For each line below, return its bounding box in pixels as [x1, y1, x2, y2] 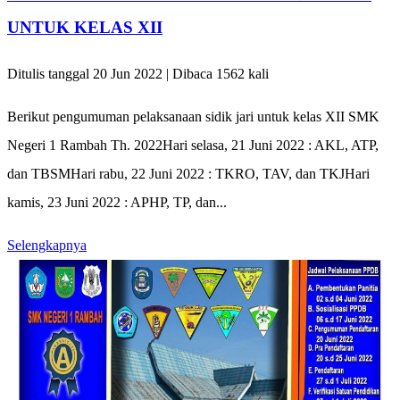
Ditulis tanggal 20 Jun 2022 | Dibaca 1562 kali [7, 66, 269, 82]
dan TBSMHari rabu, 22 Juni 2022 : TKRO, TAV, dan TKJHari [7, 166, 370, 182]
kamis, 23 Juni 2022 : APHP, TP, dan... [7, 195, 227, 211]
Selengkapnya [7, 237, 87, 254]
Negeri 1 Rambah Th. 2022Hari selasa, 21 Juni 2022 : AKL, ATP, [7, 137, 379, 154]
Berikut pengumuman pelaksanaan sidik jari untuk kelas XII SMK [7, 109, 379, 125]
